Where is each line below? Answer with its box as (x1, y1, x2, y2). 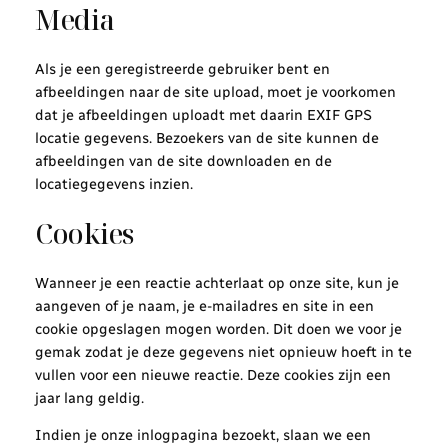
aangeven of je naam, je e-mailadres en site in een (34, 296, 374, 315)
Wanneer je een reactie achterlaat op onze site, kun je (34, 273, 399, 292)
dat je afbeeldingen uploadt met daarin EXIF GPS (34, 105, 372, 124)
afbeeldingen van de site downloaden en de (34, 151, 332, 170)
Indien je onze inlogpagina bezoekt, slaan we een (34, 426, 371, 445)
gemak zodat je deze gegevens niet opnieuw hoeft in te (34, 342, 412, 361)
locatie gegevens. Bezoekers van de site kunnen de (34, 128, 379, 147)
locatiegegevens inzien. (34, 174, 193, 193)
